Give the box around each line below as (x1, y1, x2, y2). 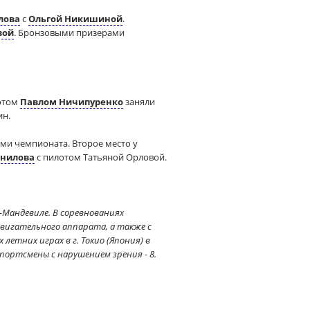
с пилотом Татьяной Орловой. (35, 151, 167, 163)
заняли (123, 95, 155, 108)
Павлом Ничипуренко (20, 95, 123, 108)
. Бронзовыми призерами (14, 26, 125, 39)
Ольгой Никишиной (28, 12, 122, 25)
